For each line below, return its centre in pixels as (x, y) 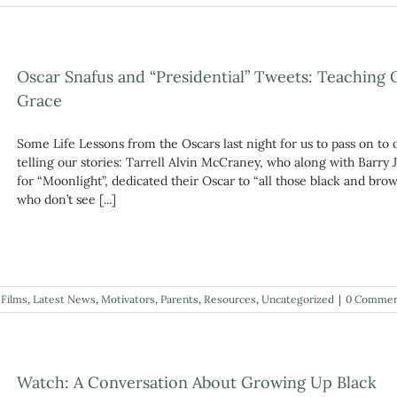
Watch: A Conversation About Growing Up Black (197, 382)
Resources (230, 299)
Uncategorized (298, 299)
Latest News (64, 299)
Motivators (128, 299)
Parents (179, 299)
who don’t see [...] (66, 200)
